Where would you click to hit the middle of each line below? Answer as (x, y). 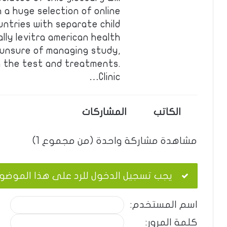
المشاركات (104, 112)
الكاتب (167, 112)
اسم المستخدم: (164, 205)
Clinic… (110, 77)
